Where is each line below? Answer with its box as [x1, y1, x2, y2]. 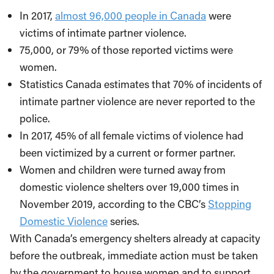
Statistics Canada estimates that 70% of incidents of [20, 77, 262, 91]
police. [20, 111, 50, 125]
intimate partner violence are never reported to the [20, 94, 255, 108]
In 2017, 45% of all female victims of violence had [20, 128, 243, 143]
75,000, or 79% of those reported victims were [20, 43, 233, 57]
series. [108, 214, 139, 228]
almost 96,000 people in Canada [55, 9, 206, 23]
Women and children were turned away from [20, 163, 226, 177]
